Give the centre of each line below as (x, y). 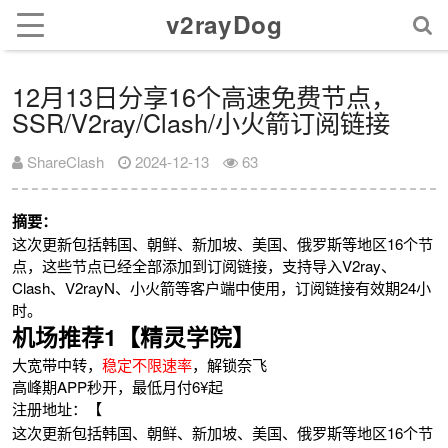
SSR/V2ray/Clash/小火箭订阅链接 (201, 122)
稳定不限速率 (147, 365)
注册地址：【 (57, 409)
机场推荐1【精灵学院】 (134, 337)
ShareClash (64, 162)
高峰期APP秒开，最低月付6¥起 (118, 387)
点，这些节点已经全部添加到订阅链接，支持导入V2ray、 (204, 266)
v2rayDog (224, 24)
